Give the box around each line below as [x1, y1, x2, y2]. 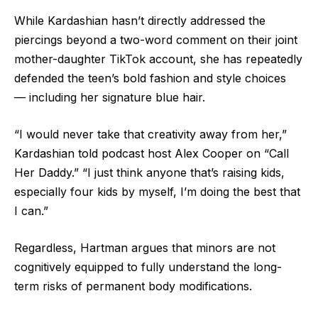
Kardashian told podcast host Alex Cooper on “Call [14, 146, 289, 160]
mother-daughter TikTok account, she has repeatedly [14, 52, 302, 67]
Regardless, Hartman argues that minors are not [14, 240, 275, 255]
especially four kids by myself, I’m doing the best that [14, 184, 300, 199]
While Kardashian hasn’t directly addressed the [14, 13, 265, 28]
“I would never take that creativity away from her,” [14, 126, 287, 141]
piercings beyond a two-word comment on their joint [14, 33, 297, 48]
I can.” [14, 203, 48, 218]
